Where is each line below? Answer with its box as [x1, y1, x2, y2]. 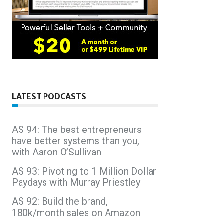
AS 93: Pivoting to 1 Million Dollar [12, 165, 156, 177]
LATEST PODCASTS [12, 91, 86, 101]
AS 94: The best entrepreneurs [12, 123, 142, 135]
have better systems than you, [12, 134, 139, 147]
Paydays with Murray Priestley [12, 176, 140, 188]
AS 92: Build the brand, [12, 195, 108, 207]
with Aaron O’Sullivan [12, 146, 101, 158]
